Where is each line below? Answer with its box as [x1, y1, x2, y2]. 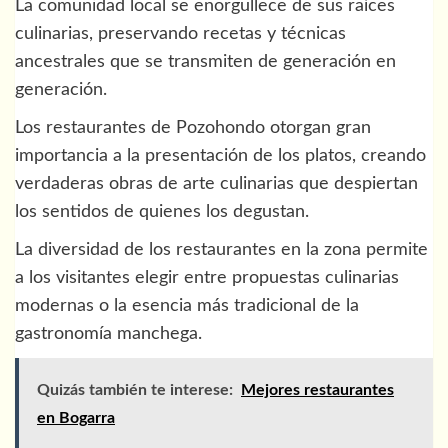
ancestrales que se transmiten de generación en [15, 53, 396, 72]
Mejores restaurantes [241, 382, 394, 399]
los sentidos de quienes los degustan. [15, 203, 309, 222]
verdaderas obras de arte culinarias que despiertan [15, 175, 418, 194]
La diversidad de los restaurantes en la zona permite [15, 241, 428, 260]
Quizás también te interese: [37, 382, 233, 399]
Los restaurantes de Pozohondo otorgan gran [15, 119, 371, 138]
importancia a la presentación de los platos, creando [15, 147, 426, 166]
